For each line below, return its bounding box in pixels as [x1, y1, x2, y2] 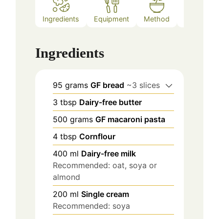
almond [53, 172, 81, 182]
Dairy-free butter [79, 97, 142, 108]
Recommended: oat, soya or [53, 160, 157, 171]
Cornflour [79, 131, 116, 142]
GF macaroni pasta [95, 114, 166, 125]
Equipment [94, 14, 130, 23]
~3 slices [127, 80, 160, 90]
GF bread [90, 80, 125, 90]
